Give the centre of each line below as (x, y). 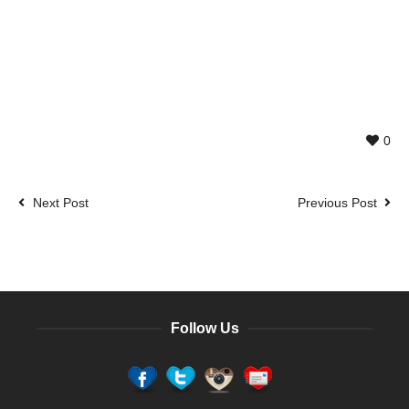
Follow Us (204, 328)
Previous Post (337, 203)
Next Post (61, 203)
